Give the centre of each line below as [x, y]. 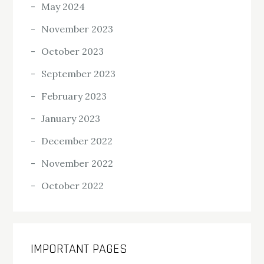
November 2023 [77, 29]
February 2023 [74, 96]
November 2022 [77, 164]
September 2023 [79, 74]
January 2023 [71, 119]
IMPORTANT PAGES [79, 250]
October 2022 [73, 186]
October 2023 [73, 52]
